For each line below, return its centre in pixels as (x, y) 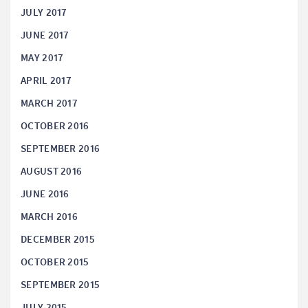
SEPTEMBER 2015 (60, 285)
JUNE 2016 (45, 194)
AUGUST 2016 (52, 172)
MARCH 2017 (49, 103)
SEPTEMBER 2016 (60, 149)
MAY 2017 (42, 58)
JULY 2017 (44, 13)
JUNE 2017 (45, 35)
